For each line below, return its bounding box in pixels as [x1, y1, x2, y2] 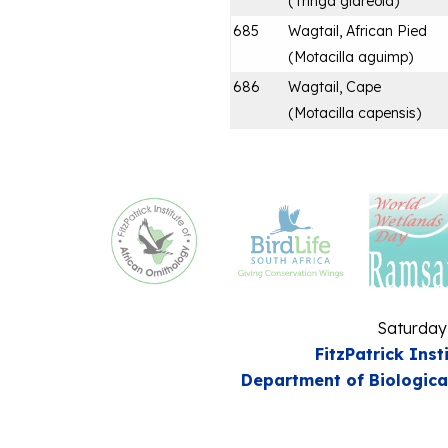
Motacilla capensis [294, 103, 416, 122]
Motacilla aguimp [294, 47, 408, 66]
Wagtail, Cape [288, 77, 381, 96]
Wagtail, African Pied [288, 21, 427, 40]
